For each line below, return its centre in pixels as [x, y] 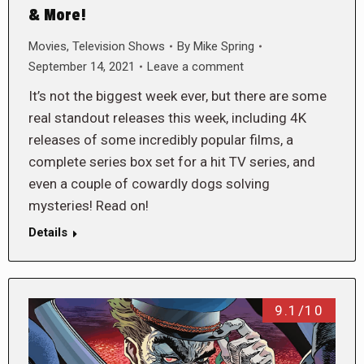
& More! [57, 15]
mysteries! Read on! [89, 205]
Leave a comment [195, 66]
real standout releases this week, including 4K [167, 117]
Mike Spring [224, 46]
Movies [48, 46]
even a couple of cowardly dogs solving [149, 183]
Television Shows [119, 46]
